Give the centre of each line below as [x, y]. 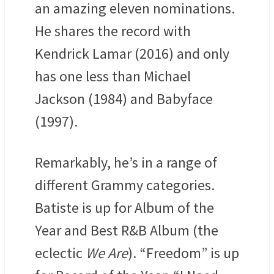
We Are [107, 253]
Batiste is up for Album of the [124, 208]
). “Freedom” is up [183, 253]
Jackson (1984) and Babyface [124, 99]
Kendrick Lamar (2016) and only [132, 54]
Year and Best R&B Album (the [127, 231]
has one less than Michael [113, 76]
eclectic [60, 253]
